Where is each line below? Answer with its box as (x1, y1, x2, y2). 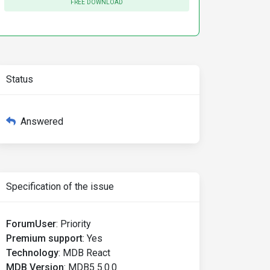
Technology (6, 247, 58, 259)
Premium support (6, 233, 83, 244)
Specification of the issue (6, 181, 114, 192)
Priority (60, 218, 91, 230)
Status (6, 74, 33, 85)
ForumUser (6, 218, 56, 230)
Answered (20, 116, 63, 127)
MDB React (63, 247, 110, 259)
